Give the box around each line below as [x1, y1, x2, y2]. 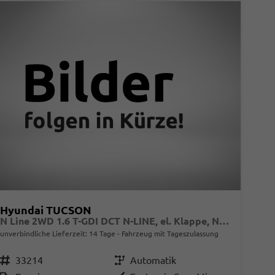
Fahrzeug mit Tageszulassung [119, 229, 219, 238]
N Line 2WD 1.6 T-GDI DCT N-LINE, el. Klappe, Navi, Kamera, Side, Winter [219, 215, 229, 227]
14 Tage [88, 229, 115, 238]
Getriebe [121, 254, 131, 266]
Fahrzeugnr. [4, 254, 15, 266]
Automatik [130, 254, 176, 266]
